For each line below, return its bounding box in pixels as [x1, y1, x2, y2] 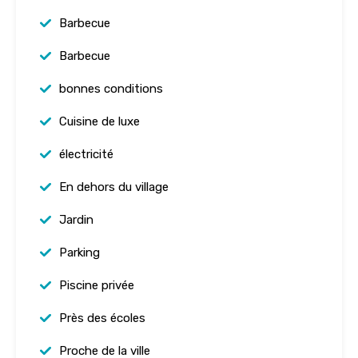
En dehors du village [59, 180, 169, 195]
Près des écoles [59, 311, 145, 326]
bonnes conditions [59, 82, 163, 97]
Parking [59, 245, 100, 261]
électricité [59, 147, 113, 162]
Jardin [59, 213, 93, 228]
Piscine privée [59, 278, 134, 293]
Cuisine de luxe [59, 114, 140, 129]
